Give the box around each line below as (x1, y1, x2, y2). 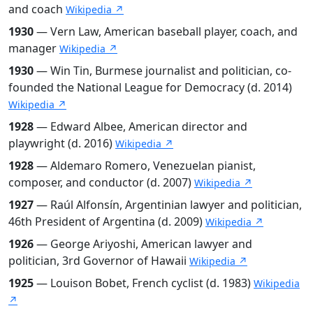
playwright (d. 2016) (8, 135, 115, 151)
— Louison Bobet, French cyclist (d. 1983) (34, 275, 254, 291)
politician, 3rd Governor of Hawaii (8, 252, 189, 268)
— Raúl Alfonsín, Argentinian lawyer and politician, (34, 196, 302, 212)
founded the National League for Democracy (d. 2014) (8, 79, 292, 95)
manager (8, 40, 59, 56)
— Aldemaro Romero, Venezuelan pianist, (34, 157, 256, 173)
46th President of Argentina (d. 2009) (8, 213, 205, 229)
